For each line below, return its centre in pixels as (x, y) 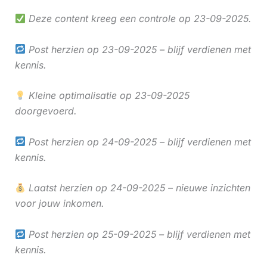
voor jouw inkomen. (59, 204)
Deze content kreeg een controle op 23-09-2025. (138, 18)
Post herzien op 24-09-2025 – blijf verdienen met (138, 142)
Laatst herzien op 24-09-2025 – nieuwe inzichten (138, 188)
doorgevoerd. (46, 111)
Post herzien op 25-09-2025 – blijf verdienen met (138, 234)
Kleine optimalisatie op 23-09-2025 (107, 96)
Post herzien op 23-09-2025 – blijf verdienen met (138, 49)
